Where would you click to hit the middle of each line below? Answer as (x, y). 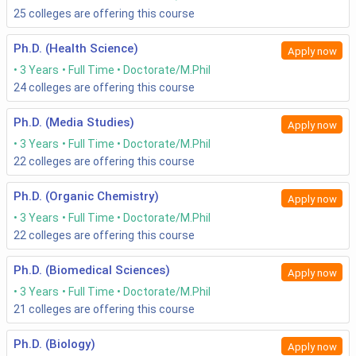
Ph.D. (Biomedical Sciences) (92, 271)
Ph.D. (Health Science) (76, 49)
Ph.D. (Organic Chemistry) (86, 197)
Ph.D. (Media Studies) (74, 123)
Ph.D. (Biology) (54, 344)
